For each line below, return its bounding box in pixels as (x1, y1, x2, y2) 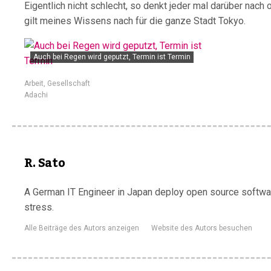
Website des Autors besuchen (151, 224, 252, 232)
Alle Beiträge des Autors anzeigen (24, 224, 139, 232)
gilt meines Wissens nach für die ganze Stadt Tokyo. (24, 15, 246, 27)
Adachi (24, 91, 48, 99)
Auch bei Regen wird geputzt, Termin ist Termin (33, 53, 191, 61)
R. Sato (24, 151, 65, 175)
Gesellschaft (47, 79, 90, 88)
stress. (24, 201, 54, 213)
